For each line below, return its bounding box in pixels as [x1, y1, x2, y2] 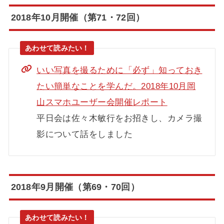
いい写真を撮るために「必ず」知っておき [36, 65, 202, 75]
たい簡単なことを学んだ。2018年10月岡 [36, 81, 196, 91]
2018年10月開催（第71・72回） [10, 12, 145, 23]
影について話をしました [36, 129, 132, 139]
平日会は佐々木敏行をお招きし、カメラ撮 [36, 113, 202, 123]
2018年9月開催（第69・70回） [10, 181, 139, 192]
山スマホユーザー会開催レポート [36, 97, 167, 107]
